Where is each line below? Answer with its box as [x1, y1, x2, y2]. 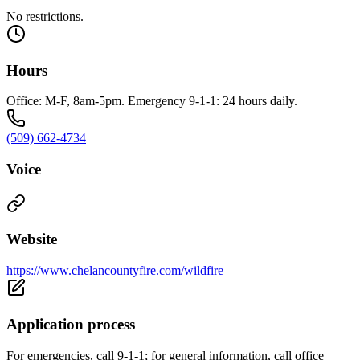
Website [6, 231, 57, 248]
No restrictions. [6, 9, 84, 23]
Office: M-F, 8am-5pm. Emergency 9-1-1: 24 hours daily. [6, 94, 297, 108]
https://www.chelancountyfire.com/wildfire [6, 264, 223, 278]
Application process [6, 315, 135, 333]
